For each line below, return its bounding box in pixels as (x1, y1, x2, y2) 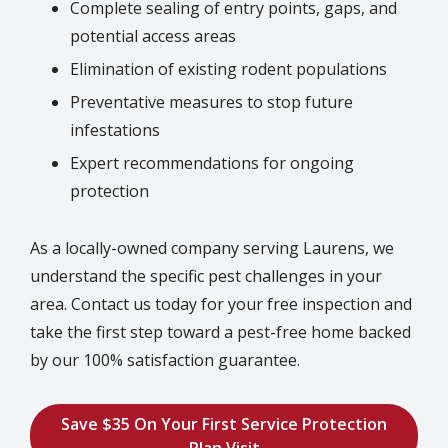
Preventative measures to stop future (70, 90, 353, 113)
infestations (70, 118, 160, 141)
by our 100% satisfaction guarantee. (30, 348, 300, 371)
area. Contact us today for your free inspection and (30, 292, 412, 315)
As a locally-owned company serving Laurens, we (30, 236, 394, 259)
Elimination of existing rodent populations (70, 57, 387, 80)
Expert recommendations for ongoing (70, 151, 354, 174)
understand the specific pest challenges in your (30, 264, 382, 287)
